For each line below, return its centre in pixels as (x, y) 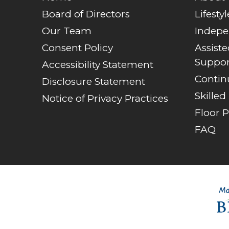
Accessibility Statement (98, 64)
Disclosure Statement (94, 81)
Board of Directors (86, 14)
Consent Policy (78, 48)
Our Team (67, 31)
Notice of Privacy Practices (105, 98)
